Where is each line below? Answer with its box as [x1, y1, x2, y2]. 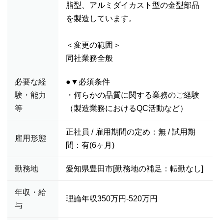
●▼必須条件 [66, 78, 110, 86]
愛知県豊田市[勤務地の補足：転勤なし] [66, 165, 203, 173]
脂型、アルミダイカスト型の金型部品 [66, 1, 199, 9]
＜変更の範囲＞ [66, 41, 121, 49]
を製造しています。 [66, 14, 137, 23]
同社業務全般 [66, 54, 113, 62]
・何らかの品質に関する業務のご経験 [66, 91, 199, 99]
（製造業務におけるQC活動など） [66, 104, 188, 112]
